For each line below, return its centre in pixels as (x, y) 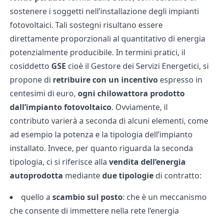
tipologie (136, 175)
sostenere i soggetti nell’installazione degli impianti (104, 11)
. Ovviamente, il (140, 107)
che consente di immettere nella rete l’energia (94, 210)
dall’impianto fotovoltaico (61, 107)
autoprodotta (36, 175)
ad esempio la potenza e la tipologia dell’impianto (101, 134)
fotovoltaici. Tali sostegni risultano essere (86, 25)
